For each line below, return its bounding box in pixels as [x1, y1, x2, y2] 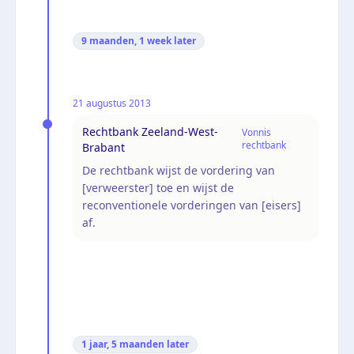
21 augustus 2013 [73, 96, 151, 110]
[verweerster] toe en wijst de [82, 179, 234, 195]
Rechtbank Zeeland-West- [82, 123, 218, 139]
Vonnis [242, 125, 272, 139]
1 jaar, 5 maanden [81, 337, 164, 351]
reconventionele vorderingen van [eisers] [82, 197, 301, 213]
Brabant [82, 139, 125, 155]
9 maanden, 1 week [81, 33, 171, 47]
